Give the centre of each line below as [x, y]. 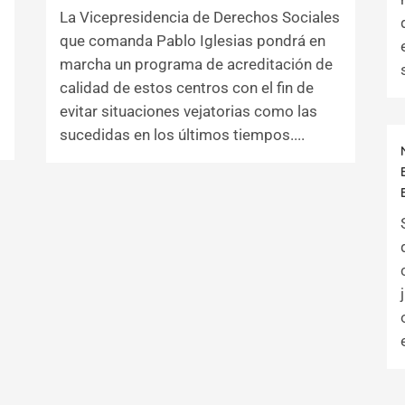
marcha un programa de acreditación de [196, 64]
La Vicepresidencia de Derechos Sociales [200, 17]
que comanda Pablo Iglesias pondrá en [193, 41]
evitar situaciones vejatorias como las [188, 111]
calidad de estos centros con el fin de [187, 88]
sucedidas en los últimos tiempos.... [182, 135]
